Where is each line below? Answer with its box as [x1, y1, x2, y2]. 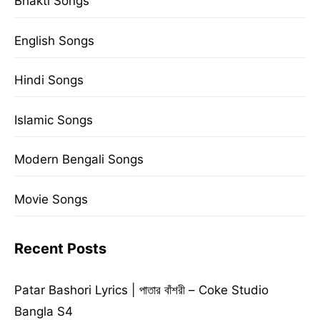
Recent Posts [14, 239, 106, 257]
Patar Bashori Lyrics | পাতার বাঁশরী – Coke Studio [14, 282, 269, 297]
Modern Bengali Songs [14, 152, 144, 167]
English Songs [14, 33, 94, 48]
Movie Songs [14, 191, 88, 206]
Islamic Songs [14, 112, 93, 127]
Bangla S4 [14, 304, 73, 319]
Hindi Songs [14, 73, 84, 88]
